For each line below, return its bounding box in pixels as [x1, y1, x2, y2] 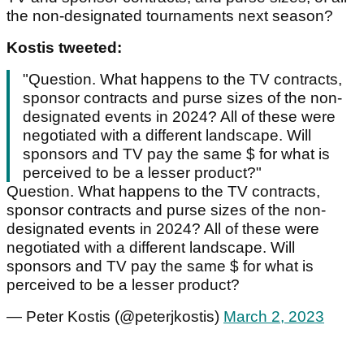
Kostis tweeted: [6, 39, 126, 57]
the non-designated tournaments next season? [6, 7, 337, 25]
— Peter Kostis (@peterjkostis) [6, 308, 223, 326]
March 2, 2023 [223, 308, 324, 326]
